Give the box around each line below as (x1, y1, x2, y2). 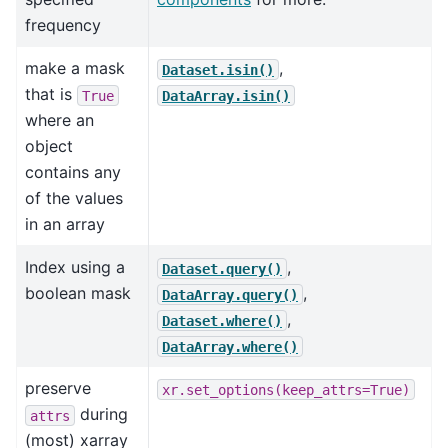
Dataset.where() (162, 312, 282, 329)
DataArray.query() (162, 286, 298, 303)
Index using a (25, 257, 125, 278)
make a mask (25, 58, 125, 79)
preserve (25, 378, 91, 399)
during (75, 404, 128, 425)
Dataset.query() (162, 260, 282, 277)
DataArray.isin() (162, 87, 290, 104)
